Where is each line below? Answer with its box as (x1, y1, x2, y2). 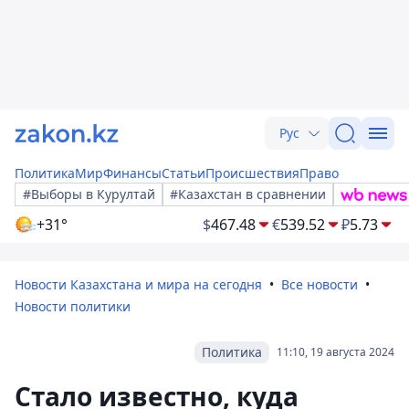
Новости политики (15, 298, 131, 315)
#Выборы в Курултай (23, 185, 155, 203)
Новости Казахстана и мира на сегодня (15, 276, 262, 293)
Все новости (281, 276, 358, 293)
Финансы (103, 164, 162, 182)
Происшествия (205, 164, 299, 182)
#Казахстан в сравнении (170, 185, 326, 203)
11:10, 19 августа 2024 (277, 344, 394, 360)
